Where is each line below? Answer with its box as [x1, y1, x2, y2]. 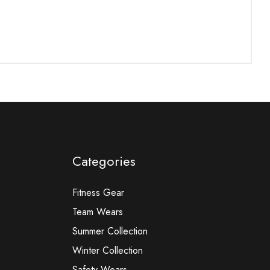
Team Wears [72, 205, 123, 219]
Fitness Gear [72, 186, 124, 199]
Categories [72, 151, 136, 171]
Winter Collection [72, 243, 143, 257]
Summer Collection [72, 224, 148, 238]
